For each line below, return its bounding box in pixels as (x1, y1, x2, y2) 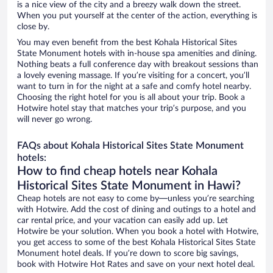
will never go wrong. (17, 115, 92, 124)
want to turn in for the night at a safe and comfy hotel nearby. (17, 82, 251, 91)
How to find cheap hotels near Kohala (17, 165, 218, 178)
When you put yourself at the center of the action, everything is (17, 12, 257, 21)
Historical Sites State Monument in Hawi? (17, 180, 241, 193)
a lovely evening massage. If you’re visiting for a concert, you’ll (17, 71, 249, 80)
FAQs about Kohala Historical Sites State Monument (17, 141, 244, 151)
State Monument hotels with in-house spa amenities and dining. (17, 49, 257, 58)
